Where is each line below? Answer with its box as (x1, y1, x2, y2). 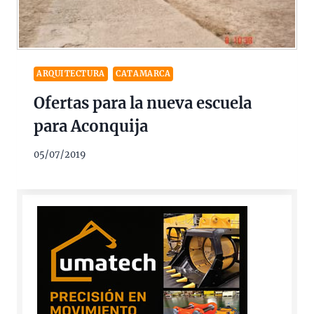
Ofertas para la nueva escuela (34, 93, 252, 113)
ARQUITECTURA (36, 68, 105, 78)
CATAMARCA (116, 68, 171, 78)
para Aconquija (34, 116, 148, 136)
